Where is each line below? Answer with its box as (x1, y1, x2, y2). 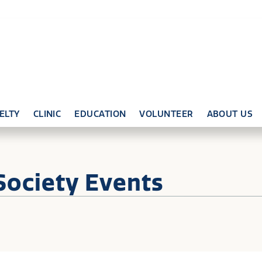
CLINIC (33, 109, 61, 119)
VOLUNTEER (139, 109, 194, 119)
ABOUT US (206, 109, 253, 119)
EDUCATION (74, 109, 126, 119)
